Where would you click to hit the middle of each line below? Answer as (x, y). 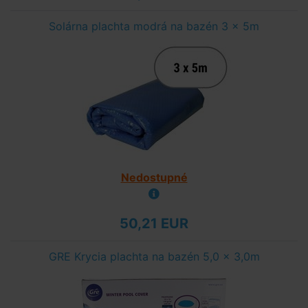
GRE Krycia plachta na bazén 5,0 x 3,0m (154, 256)
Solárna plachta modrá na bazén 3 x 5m (154, 26)
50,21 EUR (154, 223)
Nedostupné (154, 177)
